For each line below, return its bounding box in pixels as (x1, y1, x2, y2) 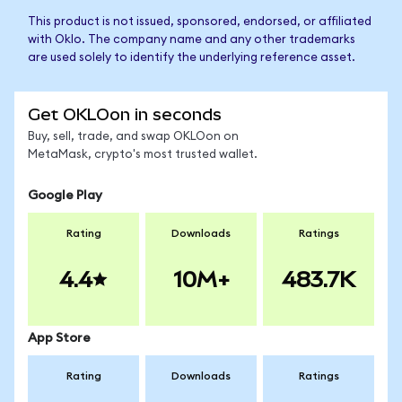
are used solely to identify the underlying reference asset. (28, 52, 355, 64)
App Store (28, 332, 91, 345)
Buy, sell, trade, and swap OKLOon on (28, 131, 239, 143)
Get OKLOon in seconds (28, 105, 222, 124)
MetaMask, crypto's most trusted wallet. (28, 149, 258, 161)
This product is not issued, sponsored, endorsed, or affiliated (28, 16, 371, 28)
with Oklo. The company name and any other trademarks (28, 34, 355, 46)
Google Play (28, 189, 102, 202)
